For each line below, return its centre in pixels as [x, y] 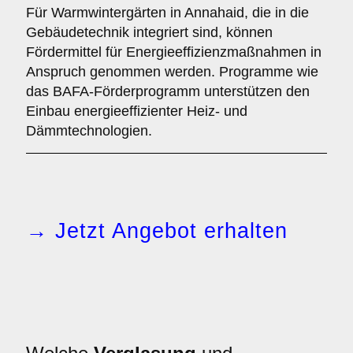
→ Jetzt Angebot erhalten [157, 231]
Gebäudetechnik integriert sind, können [149, 32]
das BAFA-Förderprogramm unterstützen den [168, 91]
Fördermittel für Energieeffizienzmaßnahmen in [174, 52]
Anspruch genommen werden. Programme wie [172, 72]
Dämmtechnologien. [89, 131]
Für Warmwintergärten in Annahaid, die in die [167, 13]
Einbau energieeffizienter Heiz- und [137, 111]
